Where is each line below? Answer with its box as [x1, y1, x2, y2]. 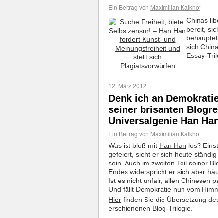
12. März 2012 [109, 81, 146, 90]
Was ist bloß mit [109, 142, 159, 149]
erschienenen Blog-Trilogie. [109, 204, 193, 212]
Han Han [159, 142, 186, 149]
